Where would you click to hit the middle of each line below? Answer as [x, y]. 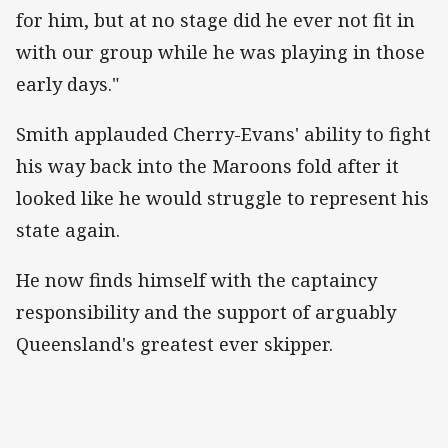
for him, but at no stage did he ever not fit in [215, 20]
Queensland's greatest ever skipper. [174, 344]
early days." [67, 84]
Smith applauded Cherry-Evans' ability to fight [223, 134]
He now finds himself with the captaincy [196, 280]
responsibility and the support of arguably [206, 312]
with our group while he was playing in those [220, 52]
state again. [68, 230]
